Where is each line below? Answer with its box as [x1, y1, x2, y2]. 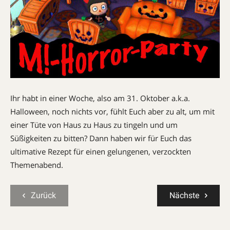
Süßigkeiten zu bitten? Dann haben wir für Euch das [10, 133, 191, 144]
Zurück [31, 190, 56, 201]
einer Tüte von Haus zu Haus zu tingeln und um [10, 120, 178, 130]
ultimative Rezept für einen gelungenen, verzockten [10, 146, 191, 157]
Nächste [169, 190, 199, 201]
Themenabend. [10, 160, 63, 170]
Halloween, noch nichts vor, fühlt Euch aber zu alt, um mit [10, 106, 215, 117]
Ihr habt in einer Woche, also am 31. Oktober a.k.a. [10, 93, 190, 104]
